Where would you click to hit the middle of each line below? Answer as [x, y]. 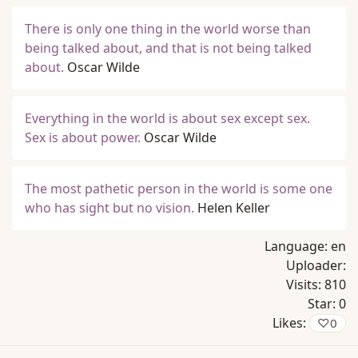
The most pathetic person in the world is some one [179, 189]
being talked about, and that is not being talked [168, 48]
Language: [298, 246]
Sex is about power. [83, 137]
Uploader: [316, 265]
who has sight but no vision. [109, 208]
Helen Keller [234, 208]
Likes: [290, 323]
